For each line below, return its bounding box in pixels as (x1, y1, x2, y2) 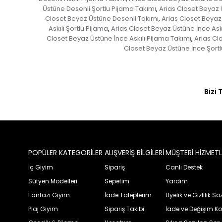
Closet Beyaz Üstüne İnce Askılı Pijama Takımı (46, 33, 191, 43)
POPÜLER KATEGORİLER (28, 147, 103, 158)
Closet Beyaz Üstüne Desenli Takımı (45, 13, 159, 23)
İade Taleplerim (104, 190, 152, 199)
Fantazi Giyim (28, 190, 70, 199)
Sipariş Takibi (104, 204, 144, 213)
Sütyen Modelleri (28, 176, 77, 185)
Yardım (166, 176, 188, 185)
